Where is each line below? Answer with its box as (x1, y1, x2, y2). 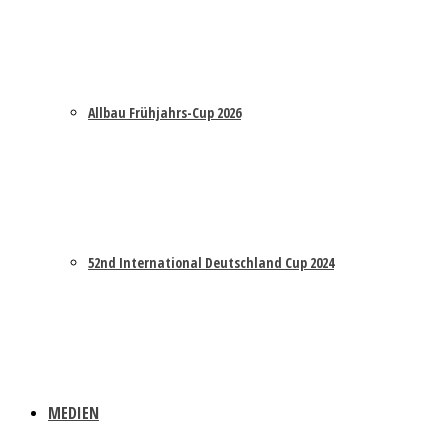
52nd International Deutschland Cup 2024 (88, 253, 334, 272)
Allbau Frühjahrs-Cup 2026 (88, 103, 241, 122)
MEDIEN (48, 402, 99, 424)
